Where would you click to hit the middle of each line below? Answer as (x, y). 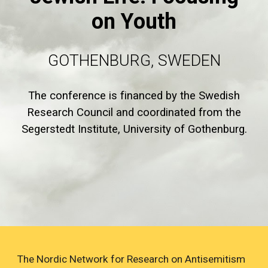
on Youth (134, 22)
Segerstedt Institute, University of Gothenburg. (134, 129)
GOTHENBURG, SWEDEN (134, 60)
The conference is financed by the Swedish (134, 96)
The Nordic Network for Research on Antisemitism (132, 259)
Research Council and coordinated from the (134, 112)
